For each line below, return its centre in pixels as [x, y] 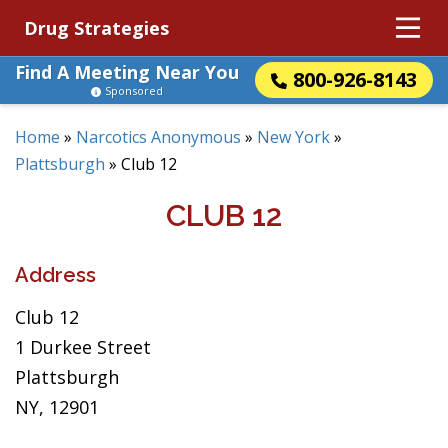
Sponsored [134, 90]
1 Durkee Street [83, 347]
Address [55, 275]
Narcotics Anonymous [158, 137]
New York [293, 137]
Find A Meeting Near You [127, 72]
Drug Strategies [96, 28]
